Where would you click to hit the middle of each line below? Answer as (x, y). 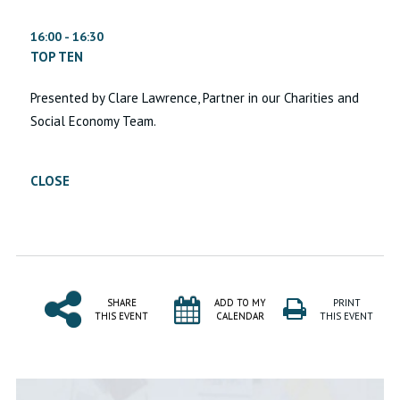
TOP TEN (57, 57)
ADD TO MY (240, 303)
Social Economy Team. (94, 121)
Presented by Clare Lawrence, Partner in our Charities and (195, 98)
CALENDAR (240, 317)
